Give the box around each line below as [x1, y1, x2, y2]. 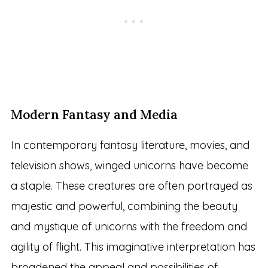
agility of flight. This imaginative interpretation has [10, 240, 255, 254]
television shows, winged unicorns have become [10, 159, 248, 173]
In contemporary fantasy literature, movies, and [10, 138, 249, 153]
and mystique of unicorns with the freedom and [10, 220, 247, 234]
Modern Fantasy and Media [10, 106, 178, 123]
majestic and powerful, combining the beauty [10, 199, 237, 214]
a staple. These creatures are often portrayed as [10, 179, 252, 193]
